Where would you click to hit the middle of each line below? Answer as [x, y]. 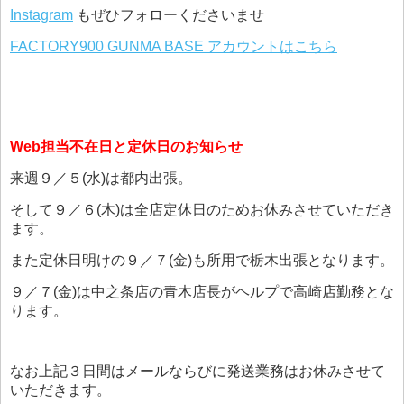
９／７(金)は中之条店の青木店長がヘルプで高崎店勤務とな [202, 292]
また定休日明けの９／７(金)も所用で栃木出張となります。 [202, 261]
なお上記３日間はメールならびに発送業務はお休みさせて [197, 372]
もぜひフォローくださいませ [169, 15]
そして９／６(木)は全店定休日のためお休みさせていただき [202, 210]
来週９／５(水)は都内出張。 [101, 179]
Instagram [41, 15]
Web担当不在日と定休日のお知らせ [126, 147]
